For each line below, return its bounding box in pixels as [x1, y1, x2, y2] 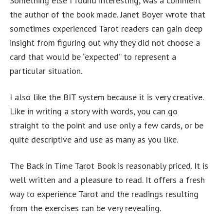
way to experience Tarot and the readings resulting [10, 188, 199, 200]
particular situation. [10, 65, 82, 77]
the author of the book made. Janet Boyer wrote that [10, 9, 205, 20]
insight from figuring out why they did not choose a [10, 37, 200, 49]
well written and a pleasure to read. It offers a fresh [10, 174, 205, 186]
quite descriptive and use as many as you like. [10, 134, 178, 145]
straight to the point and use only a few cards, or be [10, 120, 203, 131]
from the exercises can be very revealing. [10, 202, 161, 214]
